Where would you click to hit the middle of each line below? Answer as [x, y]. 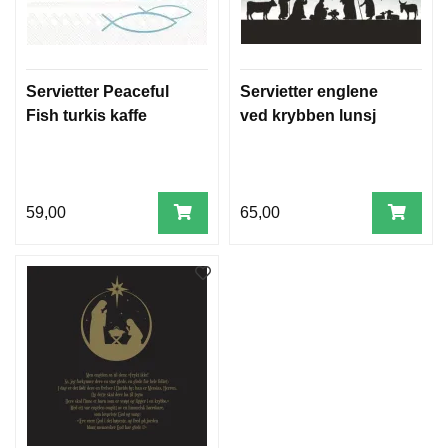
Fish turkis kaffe [86, 115]
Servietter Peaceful [97, 91]
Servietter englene [309, 91]
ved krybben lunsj [308, 115]
